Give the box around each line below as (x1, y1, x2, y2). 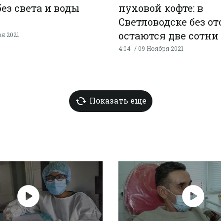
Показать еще (89, 95, 147, 106)
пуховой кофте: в (118, 1, 203, 14)
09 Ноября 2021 (138, 44, 184, 52)
